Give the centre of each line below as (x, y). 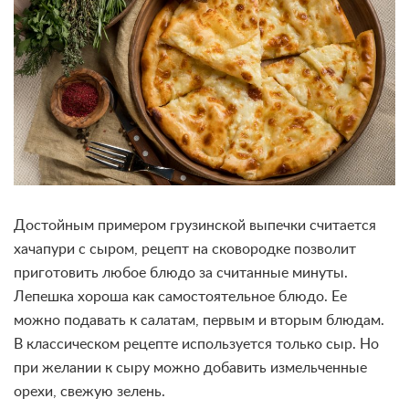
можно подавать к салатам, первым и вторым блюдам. (199, 320)
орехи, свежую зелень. (89, 392)
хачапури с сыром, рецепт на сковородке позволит (185, 249)
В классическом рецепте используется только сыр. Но (196, 344)
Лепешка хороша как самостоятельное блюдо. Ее (180, 297)
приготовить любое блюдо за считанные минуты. (181, 273)
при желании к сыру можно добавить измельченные (190, 368)
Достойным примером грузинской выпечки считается (195, 225)
